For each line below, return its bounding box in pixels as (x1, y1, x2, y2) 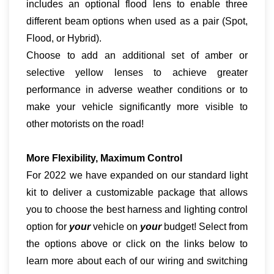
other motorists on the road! (26, 119, 144, 129)
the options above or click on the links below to (26, 239, 248, 249)
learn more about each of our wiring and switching (26, 256, 248, 266)
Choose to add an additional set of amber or (26, 50, 248, 61)
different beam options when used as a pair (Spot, (26, 16, 248, 26)
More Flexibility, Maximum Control (26, 153, 182, 163)
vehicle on (91, 221, 140, 232)
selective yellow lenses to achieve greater (26, 67, 248, 78)
